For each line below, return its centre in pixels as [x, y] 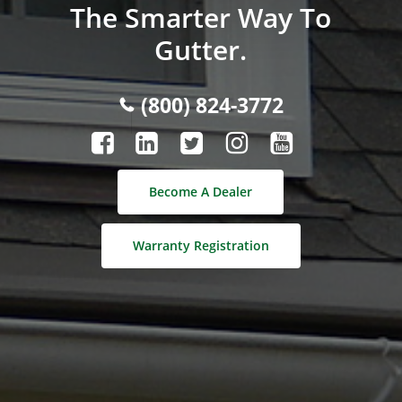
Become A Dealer [201, 191]
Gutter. [201, 49]
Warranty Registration [201, 245]
